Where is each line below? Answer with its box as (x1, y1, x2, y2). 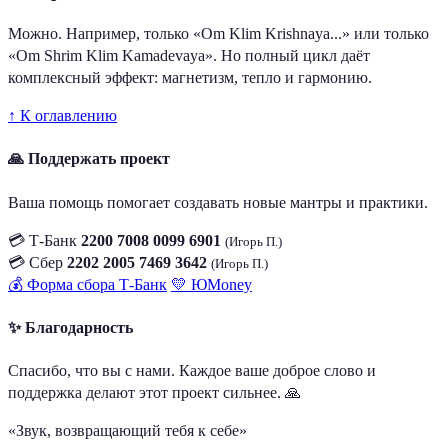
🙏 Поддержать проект (8, 150, 170, 168)
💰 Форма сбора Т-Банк (8, 275, 167, 293)
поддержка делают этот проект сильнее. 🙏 (8, 384, 301, 402)
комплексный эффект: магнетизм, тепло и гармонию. (8, 69, 372, 87)
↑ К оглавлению (8, 107, 117, 125)
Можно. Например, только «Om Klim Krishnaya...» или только (8, 25, 429, 43)
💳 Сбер (8, 253, 63, 271)
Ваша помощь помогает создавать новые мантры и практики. (8, 193, 428, 211)
